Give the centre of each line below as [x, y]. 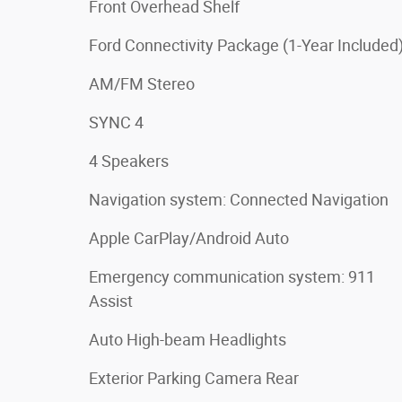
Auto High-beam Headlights [188, 339]
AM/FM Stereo [142, 83]
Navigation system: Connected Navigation [239, 199]
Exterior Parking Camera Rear [194, 378]
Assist [111, 301]
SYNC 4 [116, 122]
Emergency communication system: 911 [232, 276]
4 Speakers [129, 161]
